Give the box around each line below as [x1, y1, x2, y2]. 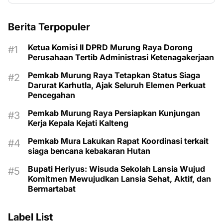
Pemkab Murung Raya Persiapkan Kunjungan [28, 108, 200, 118]
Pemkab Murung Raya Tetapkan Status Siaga [28, 70, 200, 80]
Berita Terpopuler [8, 20, 90, 33]
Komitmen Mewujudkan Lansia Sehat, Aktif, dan [28, 173, 211, 184]
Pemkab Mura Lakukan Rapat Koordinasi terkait [28, 135, 209, 146]
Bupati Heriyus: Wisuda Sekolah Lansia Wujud [28, 163, 205, 174]
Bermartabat [28, 183, 76, 194]
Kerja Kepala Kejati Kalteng [28, 117, 128, 128]
